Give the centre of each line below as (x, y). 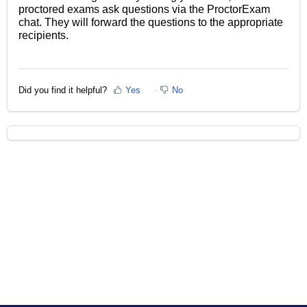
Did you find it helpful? (63, 90)
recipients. (44, 36)
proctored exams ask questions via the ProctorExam (144, 10)
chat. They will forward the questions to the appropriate (151, 23)
